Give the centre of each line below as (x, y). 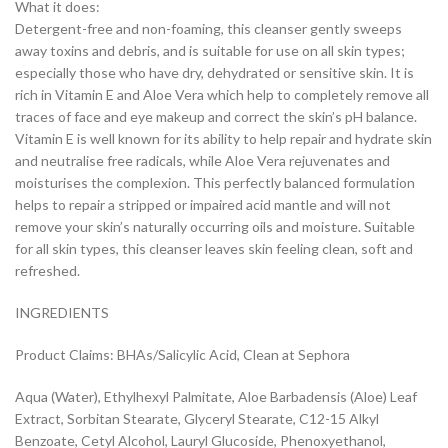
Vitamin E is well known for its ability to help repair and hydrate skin (223, 138)
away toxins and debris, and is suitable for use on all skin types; (210, 50)
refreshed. (47, 270)
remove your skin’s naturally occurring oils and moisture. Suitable (215, 226)
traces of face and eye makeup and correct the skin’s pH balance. (216, 116)
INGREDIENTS (62, 312)
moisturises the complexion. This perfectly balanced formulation (215, 182)
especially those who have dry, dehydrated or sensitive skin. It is (214, 72)
